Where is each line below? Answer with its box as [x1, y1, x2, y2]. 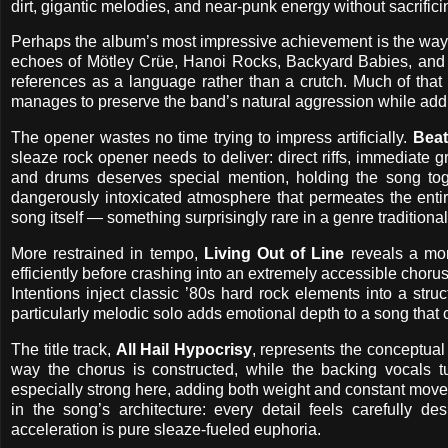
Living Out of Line [203, 245, 345, 263]
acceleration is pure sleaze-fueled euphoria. [11, 420, 321, 438]
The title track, [11, 340, 116, 358]
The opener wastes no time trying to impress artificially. [11, 129, 413, 147]
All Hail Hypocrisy [115, 340, 252, 358]
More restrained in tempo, [11, 245, 204, 263]
